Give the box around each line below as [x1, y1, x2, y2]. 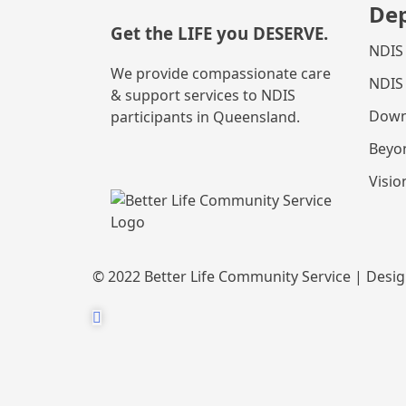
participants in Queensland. [111, 107, 300, 128]
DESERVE [253, 21, 324, 44]
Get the [111, 21, 178, 44]
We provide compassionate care [111, 63, 331, 84]
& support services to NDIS [111, 85, 295, 106]
